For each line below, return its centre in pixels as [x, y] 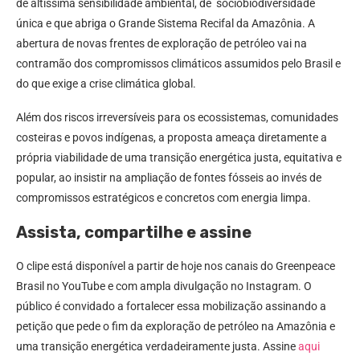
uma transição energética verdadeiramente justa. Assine [157, 347]
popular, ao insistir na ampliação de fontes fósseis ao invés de [169, 178]
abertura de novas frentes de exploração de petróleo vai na [162, 44]
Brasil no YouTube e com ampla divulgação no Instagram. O [164, 286]
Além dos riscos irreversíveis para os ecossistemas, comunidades [177, 118]
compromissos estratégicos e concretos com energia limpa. [164, 198]
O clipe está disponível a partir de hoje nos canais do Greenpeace [176, 266]
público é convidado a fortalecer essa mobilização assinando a [171, 307]
